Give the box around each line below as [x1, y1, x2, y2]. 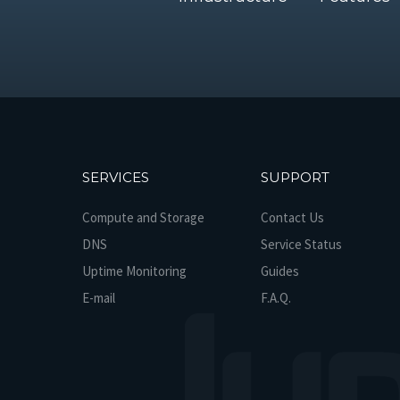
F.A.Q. [260, 289, 291, 306]
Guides [260, 262, 299, 279]
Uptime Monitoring [81, 262, 187, 279]
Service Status [260, 236, 342, 253]
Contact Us [260, 209, 324, 226]
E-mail [81, 289, 115, 306]
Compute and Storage [81, 209, 204, 226]
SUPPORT [260, 169, 329, 186]
